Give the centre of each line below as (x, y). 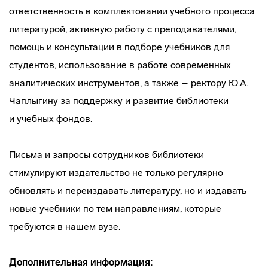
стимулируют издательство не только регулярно (116, 173)
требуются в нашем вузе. (65, 226)
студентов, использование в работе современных (120, 65)
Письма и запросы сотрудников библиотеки (106, 155)
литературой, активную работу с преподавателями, (123, 29)
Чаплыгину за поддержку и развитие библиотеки (119, 101)
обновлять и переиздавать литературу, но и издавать (128, 191)
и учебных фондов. (51, 119)
